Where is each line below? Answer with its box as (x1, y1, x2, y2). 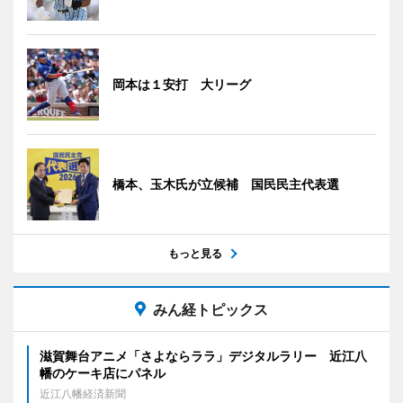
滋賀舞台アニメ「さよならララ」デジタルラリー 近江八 (40, 347, 367, 363)
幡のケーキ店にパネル (40, 364, 166, 381)
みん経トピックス (153, 300, 268, 318)
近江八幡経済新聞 (40, 386, 126, 400)
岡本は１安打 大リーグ (112, 76, 251, 92)
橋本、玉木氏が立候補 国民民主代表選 (112, 175, 339, 192)
